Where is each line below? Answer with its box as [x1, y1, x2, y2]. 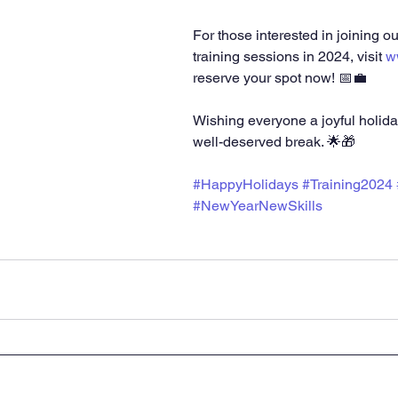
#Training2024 [302, 176, 393, 193]
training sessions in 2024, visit [193, 48, 386, 65]
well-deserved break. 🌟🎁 [193, 133, 355, 150]
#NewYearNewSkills [193, 197, 322, 214]
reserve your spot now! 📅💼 [193, 69, 367, 86]
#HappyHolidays [193, 176, 298, 193]
